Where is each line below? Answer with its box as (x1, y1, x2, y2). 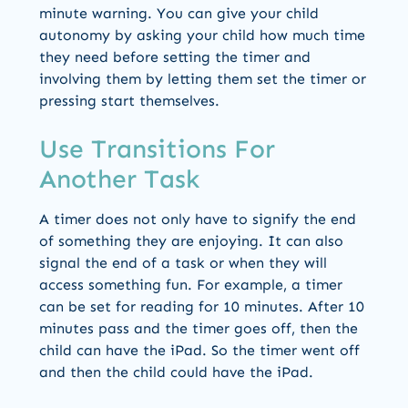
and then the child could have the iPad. (39, 362, 313, 381)
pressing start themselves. (39, 91, 219, 109)
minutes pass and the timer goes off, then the (39, 319, 358, 337)
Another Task (39, 163, 199, 194)
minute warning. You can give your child (39, 4, 319, 22)
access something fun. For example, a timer (39, 275, 342, 293)
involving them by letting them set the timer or (39, 69, 366, 87)
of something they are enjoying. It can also (39, 231, 343, 250)
